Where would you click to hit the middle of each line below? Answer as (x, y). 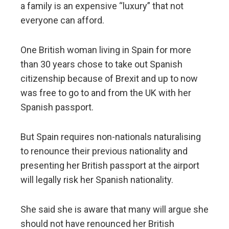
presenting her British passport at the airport (110, 166)
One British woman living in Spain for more (106, 50)
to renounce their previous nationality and (104, 151)
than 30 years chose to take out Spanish (101, 64)
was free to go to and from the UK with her (106, 93)
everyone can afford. (62, 20)
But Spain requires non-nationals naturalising (111, 137)
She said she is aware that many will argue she (114, 210)
